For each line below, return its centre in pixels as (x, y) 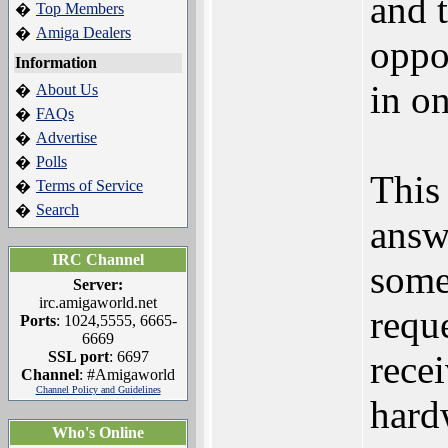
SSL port (78, 356)
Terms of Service (89, 185)
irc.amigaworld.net (98, 302)
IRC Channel (98, 259)
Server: (98, 284)
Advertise (66, 137)
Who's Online (98, 432)
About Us (67, 89)
